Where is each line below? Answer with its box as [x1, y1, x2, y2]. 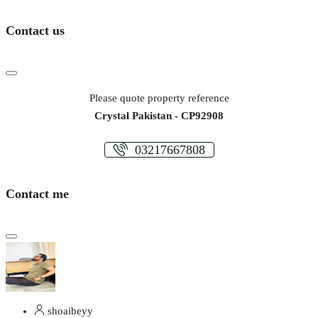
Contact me [6, 186, 69, 201]
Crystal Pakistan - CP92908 [94, 109, 224, 121]
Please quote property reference [89, 92, 229, 104]
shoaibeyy [45, 305, 93, 317]
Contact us [6, 23, 65, 38]
